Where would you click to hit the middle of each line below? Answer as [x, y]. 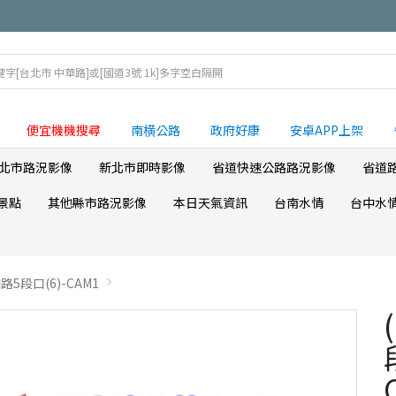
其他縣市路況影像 [97, 202]
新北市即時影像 [142, 167]
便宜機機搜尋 [64, 130]
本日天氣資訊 [210, 202]
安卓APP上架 [327, 130]
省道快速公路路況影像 [274, 167]
